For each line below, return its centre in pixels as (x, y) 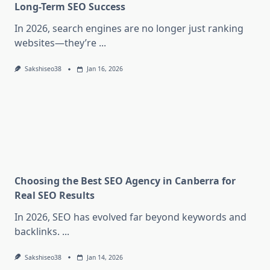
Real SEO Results (55, 195)
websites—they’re (55, 43)
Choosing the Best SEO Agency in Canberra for (125, 181)
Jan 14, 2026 (105, 257)
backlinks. (37, 231)
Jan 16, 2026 (105, 69)
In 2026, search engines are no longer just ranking (129, 29)
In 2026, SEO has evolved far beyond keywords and (130, 217)
